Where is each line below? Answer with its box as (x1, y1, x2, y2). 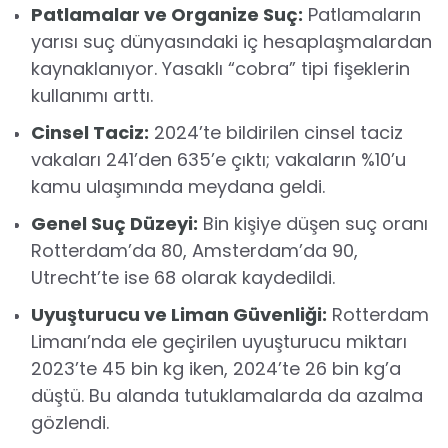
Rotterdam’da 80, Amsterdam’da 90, (31, 238, 358, 263)
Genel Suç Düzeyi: (31, 211, 198, 236)
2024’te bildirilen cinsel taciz (149, 120, 403, 145)
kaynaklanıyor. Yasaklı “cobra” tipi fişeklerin (31, 56, 410, 81)
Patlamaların (303, 2, 421, 27)
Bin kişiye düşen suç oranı (198, 211, 428, 236)
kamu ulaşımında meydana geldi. (31, 174, 325, 199)
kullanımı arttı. (31, 83, 153, 108)
